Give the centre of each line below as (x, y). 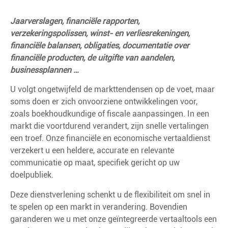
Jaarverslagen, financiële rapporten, (75, 21)
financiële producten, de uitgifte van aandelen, (92, 58)
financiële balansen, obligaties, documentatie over (100, 45)
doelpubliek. (32, 175)
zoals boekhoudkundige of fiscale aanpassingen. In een (110, 114)
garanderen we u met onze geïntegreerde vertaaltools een (113, 219)
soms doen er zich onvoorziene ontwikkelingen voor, (104, 102)
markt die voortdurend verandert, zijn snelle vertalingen (109, 126)
